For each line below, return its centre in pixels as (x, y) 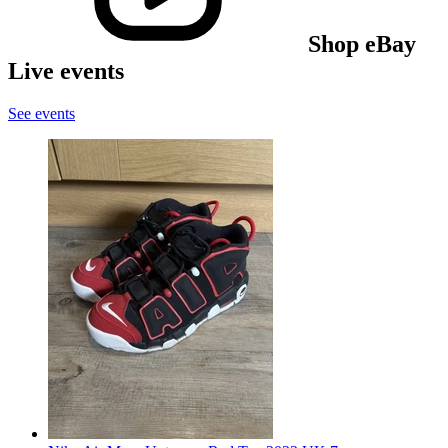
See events (41, 113)
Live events (66, 70)
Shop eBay (362, 43)
